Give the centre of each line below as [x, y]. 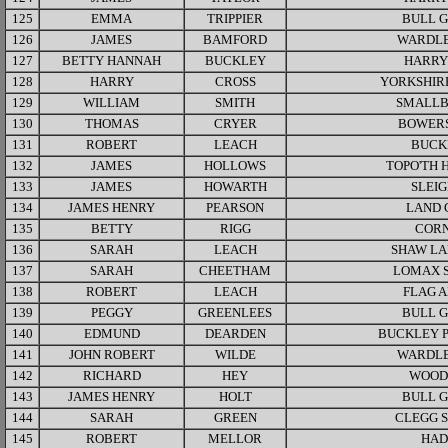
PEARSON [235, 208]
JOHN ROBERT [111, 355]
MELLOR [235, 439]
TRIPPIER [235, 19]
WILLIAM [111, 103]
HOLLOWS [235, 166]
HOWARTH [235, 187]
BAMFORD [235, 40]
